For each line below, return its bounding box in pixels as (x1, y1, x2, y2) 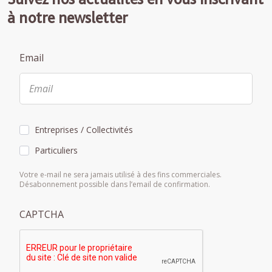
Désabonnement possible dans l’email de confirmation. (19, 178, 210, 189)
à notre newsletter (7, 7, 127, 27)
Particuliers (35, 144, 78, 156)
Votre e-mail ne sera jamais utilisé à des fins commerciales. (19, 169, 222, 180)
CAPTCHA (19, 207, 64, 221)
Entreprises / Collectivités (35, 123, 133, 135)
